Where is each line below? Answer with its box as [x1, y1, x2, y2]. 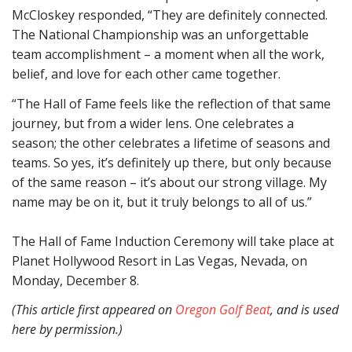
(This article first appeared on [12, 301, 175, 318]
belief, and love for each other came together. [12, 65, 280, 82]
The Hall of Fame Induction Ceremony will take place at [12, 232, 334, 250]
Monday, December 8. [12, 271, 139, 289]
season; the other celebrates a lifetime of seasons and [12, 134, 330, 152]
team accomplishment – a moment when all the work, [12, 46, 324, 63]
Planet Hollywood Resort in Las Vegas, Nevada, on [12, 251, 307, 269]
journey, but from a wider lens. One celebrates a [12, 114, 294, 132]
